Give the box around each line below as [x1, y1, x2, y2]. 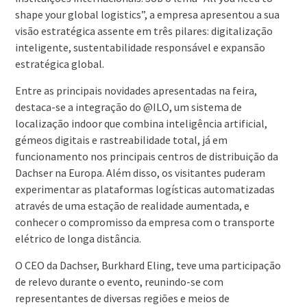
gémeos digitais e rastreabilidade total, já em [14, 133, 228, 147]
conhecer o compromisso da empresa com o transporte [14, 215, 275, 230]
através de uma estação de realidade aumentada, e [14, 199, 249, 213]
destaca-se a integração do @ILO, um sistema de [14, 100, 242, 114]
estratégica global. [14, 57, 104, 71]
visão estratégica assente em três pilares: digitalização [14, 24, 273, 38]
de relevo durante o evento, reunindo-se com [14, 275, 223, 289]
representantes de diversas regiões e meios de [14, 291, 230, 306]
